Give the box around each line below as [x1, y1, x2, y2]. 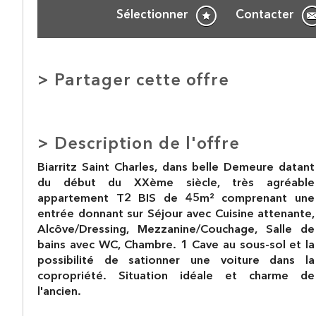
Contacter [236, 9, 295, 21]
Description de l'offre [54, 136, 240, 153]
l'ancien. [37, 286, 81, 298]
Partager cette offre [54, 73, 229, 90]
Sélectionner [116, 9, 189, 21]
